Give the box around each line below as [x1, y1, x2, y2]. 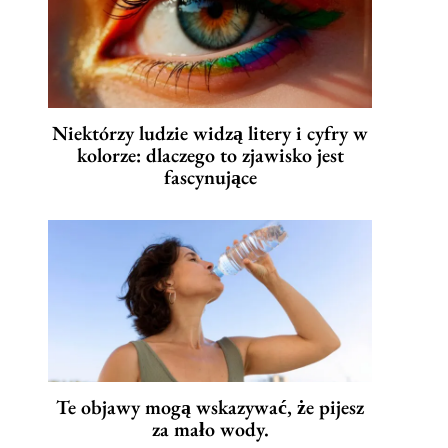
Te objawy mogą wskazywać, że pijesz [56, 394, 364, 421]
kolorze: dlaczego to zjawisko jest [76, 142, 344, 169]
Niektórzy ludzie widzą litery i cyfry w [52, 120, 368, 147]
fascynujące [163, 164, 257, 191]
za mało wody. [151, 416, 269, 443]
